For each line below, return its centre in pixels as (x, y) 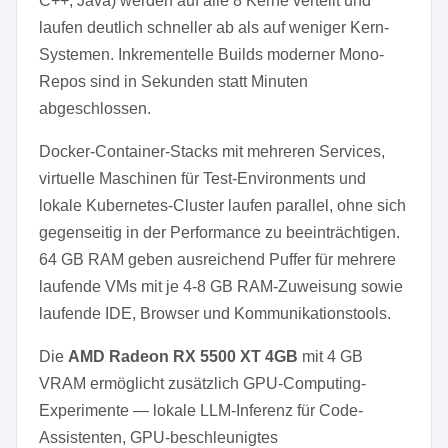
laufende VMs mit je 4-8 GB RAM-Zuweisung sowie (221, 286)
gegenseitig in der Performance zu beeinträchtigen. (219, 232)
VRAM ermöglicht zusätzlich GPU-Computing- (202, 383)
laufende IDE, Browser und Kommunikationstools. (215, 313)
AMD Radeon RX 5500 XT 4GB (183, 356)
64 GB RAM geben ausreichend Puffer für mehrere (217, 259)
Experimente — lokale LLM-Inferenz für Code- (201, 410)
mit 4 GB (330, 356)
